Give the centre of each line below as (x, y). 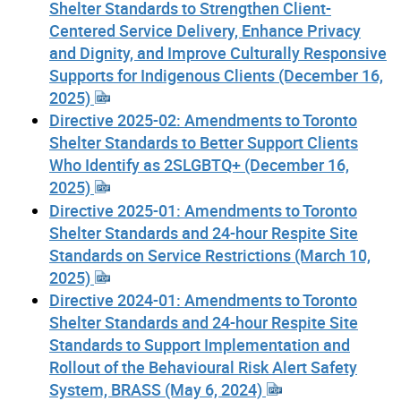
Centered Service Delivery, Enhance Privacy (205, 30)
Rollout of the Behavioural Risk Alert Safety (203, 367)
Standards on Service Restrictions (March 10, (210, 255)
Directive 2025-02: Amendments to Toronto (203, 120)
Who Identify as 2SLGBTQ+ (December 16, (199, 165)
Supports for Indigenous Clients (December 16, (216, 75)
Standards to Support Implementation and (200, 345)
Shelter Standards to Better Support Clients (204, 143)
